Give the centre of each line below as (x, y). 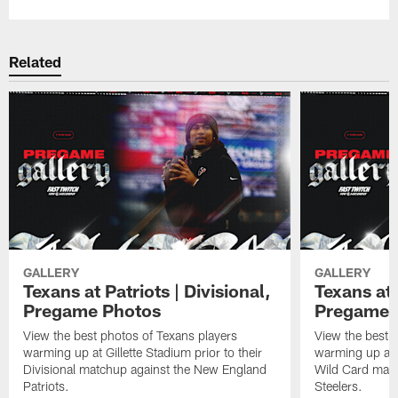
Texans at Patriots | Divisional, (147, 290)
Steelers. (338, 386)
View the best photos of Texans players (131, 335)
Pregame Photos (92, 310)
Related (36, 62)
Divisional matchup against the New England (145, 369)
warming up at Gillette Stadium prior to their (143, 352)
